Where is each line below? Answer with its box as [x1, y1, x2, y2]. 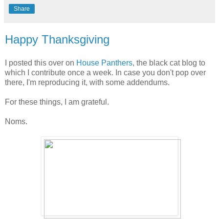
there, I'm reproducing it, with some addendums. [5, 78, 170, 87]
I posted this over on [5, 58, 76, 67]
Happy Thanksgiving [5, 33, 109, 46]
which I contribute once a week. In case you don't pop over [5, 68, 206, 77]
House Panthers [76, 58, 132, 67]
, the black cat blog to [132, 58, 205, 67]
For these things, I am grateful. [5, 97, 109, 106]
